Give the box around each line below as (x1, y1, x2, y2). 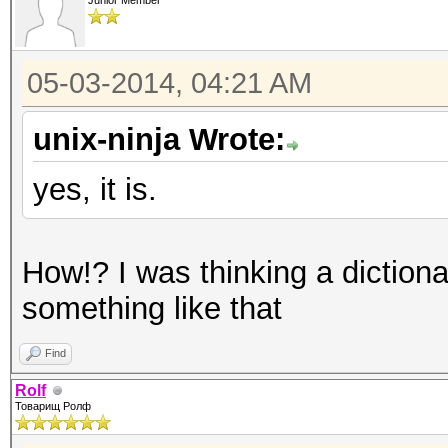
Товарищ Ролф (15, 400, 91, 412)
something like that (22, 291, 282, 326)
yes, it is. (33, 172, 157, 207)
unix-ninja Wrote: (33, 122, 285, 157)
